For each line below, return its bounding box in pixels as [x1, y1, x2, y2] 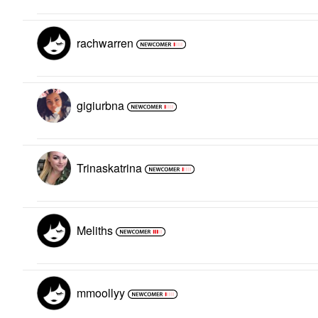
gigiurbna [77, 97, 124, 114]
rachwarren [77, 34, 133, 51]
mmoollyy [77, 284, 125, 301]
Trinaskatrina [77, 159, 142, 176]
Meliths [77, 221, 113, 238]
